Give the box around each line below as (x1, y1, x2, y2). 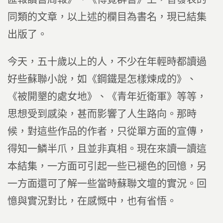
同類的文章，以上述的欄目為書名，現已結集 (7, 11, 207, 22)
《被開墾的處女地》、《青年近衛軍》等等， (7, 91, 207, 102)
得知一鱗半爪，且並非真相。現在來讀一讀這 (7, 143, 207, 154)
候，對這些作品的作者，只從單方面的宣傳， (7, 126, 207, 137)
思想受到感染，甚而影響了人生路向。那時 (7, 109, 197, 119)
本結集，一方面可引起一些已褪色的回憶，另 (7, 161, 207, 172)
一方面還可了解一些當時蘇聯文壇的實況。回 (7, 178, 207, 189)
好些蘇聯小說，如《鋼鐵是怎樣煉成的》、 (7, 74, 197, 85)
